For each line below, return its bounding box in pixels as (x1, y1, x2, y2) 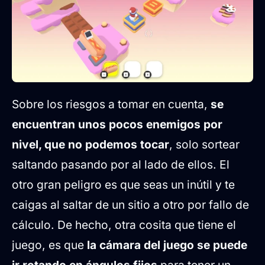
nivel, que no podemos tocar (12, 137, 169, 152)
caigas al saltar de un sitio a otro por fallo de (12, 198, 249, 212)
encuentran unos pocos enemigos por (12, 117, 222, 132)
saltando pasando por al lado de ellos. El (12, 157, 230, 172)
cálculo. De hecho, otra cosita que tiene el (12, 218, 236, 232)
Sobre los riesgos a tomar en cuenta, (12, 97, 211, 112)
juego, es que (12, 238, 87, 253)
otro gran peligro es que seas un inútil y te (12, 177, 235, 192)
